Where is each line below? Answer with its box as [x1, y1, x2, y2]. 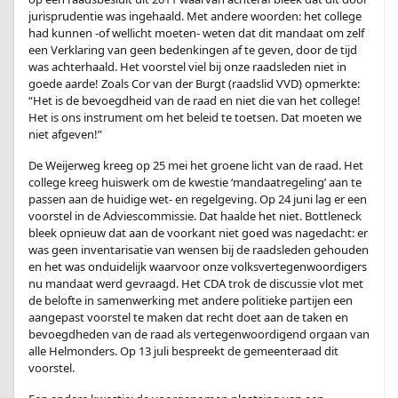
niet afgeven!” [28, 126, 102, 142]
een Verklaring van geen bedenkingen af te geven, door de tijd [28, 42, 357, 58]
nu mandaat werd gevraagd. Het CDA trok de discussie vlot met [28, 275, 363, 291]
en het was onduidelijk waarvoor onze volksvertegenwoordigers [28, 259, 367, 275]
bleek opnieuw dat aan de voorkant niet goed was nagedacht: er [28, 225, 368, 241]
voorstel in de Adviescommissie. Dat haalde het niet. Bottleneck [28, 208, 362, 224]
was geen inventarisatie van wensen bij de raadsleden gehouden [28, 242, 369, 258]
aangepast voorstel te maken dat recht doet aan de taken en [28, 309, 348, 325]
